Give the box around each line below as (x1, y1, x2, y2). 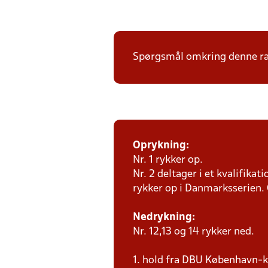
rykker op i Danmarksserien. (133, 184, 267, 194)
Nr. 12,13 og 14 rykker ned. (133, 227, 254, 237)
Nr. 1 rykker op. (133, 155, 203, 165)
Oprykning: (133, 141, 189, 151)
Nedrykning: (133, 212, 195, 223)
